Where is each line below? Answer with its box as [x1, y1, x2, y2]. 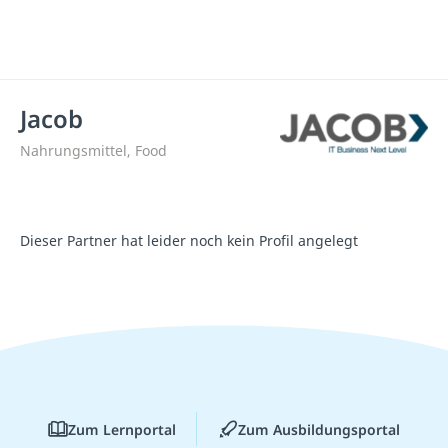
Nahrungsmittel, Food [20, 141, 167, 160]
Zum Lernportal [68, 419, 176, 439]
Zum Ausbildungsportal [238, 419, 400, 439]
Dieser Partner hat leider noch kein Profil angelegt [20, 231, 358, 250]
